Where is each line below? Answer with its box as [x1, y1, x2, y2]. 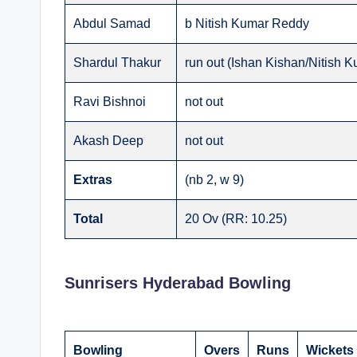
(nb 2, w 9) [185, 173, 244, 187]
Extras [73, 173, 112, 187]
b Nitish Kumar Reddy [185, 17, 309, 31]
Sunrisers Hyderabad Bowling [65, 274, 291, 292]
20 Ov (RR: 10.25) [185, 212, 287, 226]
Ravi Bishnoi [73, 95, 146, 109]
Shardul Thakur [73, 56, 161, 70]
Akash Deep [73, 134, 143, 148]
